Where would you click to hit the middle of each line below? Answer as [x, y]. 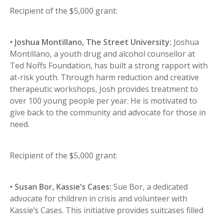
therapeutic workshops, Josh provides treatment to [104, 89]
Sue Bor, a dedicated [150, 187]
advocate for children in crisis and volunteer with [99, 199]
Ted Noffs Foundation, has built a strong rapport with [109, 66]
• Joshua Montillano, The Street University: [91, 42]
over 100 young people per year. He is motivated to [103, 101]
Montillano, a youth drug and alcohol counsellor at [102, 54]
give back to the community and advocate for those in [108, 113]
